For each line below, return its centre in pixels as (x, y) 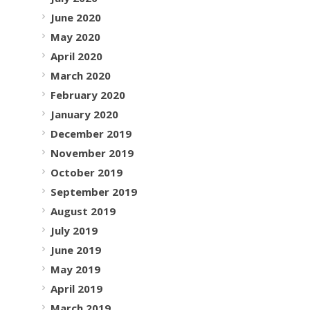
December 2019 (91, 134)
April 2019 (77, 289)
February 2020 (88, 95)
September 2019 (94, 192)
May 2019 (76, 270)
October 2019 (87, 173)
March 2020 (81, 76)
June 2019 (76, 250)
